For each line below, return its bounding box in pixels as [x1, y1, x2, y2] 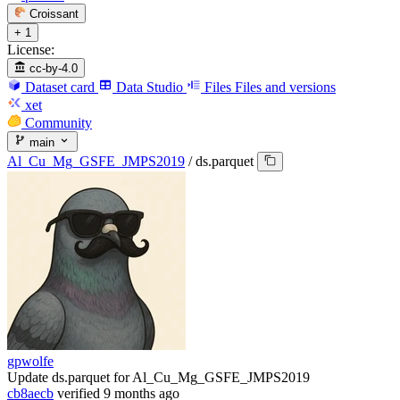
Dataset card [25, 79, 95, 96]
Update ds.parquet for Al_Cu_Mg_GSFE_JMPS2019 [7, 369, 310, 385]
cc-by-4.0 [29, 62, 79, 76]
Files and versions [235, 79, 336, 96]
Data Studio [116, 79, 183, 96]
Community [25, 115, 92, 131]
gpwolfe [7, 353, 54, 369]
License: [7, 41, 54, 57]
